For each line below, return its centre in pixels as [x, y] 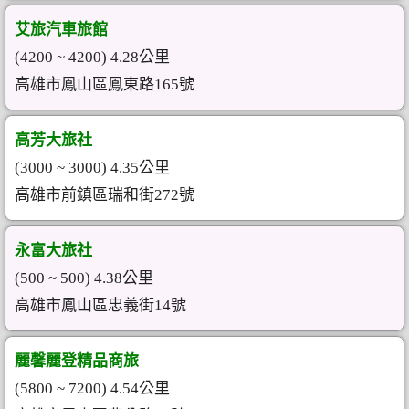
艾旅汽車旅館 [61, 30]
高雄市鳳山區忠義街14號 [100, 305]
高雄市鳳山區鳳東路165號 [105, 84]
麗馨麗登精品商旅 [77, 361]
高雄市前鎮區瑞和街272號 [105, 195]
